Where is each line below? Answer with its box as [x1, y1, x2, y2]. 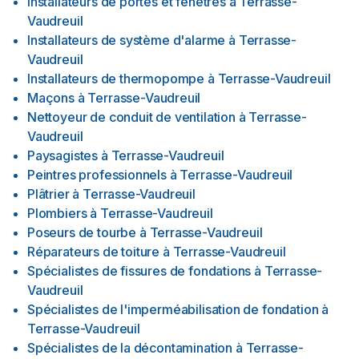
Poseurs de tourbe [27, 224, 137, 240]
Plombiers [27, 205, 87, 221]
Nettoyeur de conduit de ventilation [27, 109, 236, 125]
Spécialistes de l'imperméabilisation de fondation [27, 301, 319, 317]
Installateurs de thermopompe [27, 71, 205, 87]
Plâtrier [27, 186, 70, 202]
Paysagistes [27, 147, 99, 163]
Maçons [27, 90, 75, 106]
